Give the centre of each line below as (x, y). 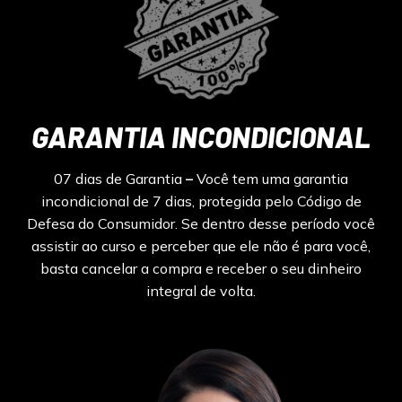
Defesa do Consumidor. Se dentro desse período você (201, 224)
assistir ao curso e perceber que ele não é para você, (201, 246)
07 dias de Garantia (120, 179)
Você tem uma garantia (272, 179)
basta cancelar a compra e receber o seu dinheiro (201, 269)
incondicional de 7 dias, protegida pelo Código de (201, 201)
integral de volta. (201, 291)
